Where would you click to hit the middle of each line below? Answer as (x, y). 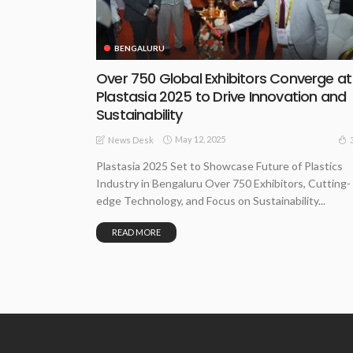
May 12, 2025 (200, 139)
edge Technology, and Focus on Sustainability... (211, 200)
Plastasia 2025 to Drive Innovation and (221, 96)
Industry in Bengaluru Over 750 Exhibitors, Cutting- (223, 183)
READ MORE (136, 232)
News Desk (131, 139)
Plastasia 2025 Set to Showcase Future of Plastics (219, 165)
